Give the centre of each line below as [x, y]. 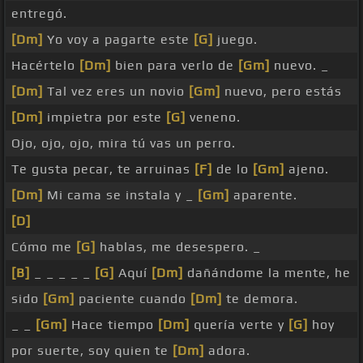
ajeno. [307, 169]
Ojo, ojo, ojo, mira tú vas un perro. [124, 143]
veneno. [213, 117]
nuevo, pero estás [281, 92]
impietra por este [105, 117]
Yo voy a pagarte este [118, 40]
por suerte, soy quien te [92, 351]
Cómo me [44, 247]
